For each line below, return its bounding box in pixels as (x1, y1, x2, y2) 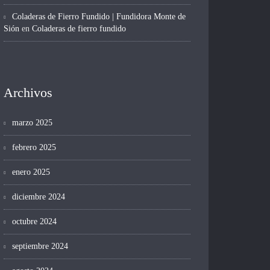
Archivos (4, 85, 52, 101)
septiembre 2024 (12, 242, 68, 251)
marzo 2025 (12, 118, 52, 128)
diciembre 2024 (12, 192, 65, 202)
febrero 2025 (12, 143, 56, 152)
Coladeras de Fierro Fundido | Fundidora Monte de (12, 12, 186, 22)
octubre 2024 (12, 217, 57, 227)
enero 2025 (12, 168, 50, 177)
